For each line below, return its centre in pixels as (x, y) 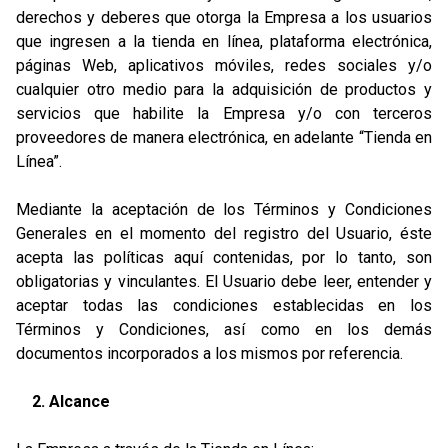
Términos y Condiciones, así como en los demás (224, 329)
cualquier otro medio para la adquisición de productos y (224, 89)
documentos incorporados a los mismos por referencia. (209, 353)
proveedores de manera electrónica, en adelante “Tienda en (224, 137)
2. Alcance (71, 401)
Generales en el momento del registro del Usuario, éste (224, 233)
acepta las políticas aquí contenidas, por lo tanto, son (224, 257)
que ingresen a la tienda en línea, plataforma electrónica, (224, 41)
